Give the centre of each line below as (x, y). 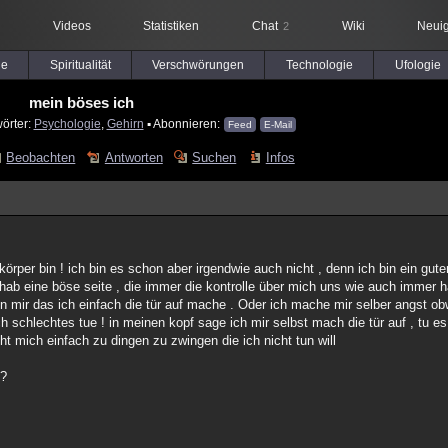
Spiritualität (80, 65)
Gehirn (125, 123)
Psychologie (67, 123)
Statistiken (171, 26)
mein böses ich (81, 102)
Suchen (214, 157)
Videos (71, 26)
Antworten (133, 157)
